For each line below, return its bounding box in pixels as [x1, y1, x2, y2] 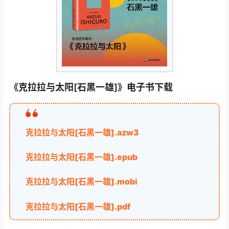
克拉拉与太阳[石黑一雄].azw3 [26, 127, 139, 138]
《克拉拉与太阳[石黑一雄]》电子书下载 [9, 82, 173, 93]
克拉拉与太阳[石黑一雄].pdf [26, 201, 130, 212]
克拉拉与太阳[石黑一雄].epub [26, 152, 138, 163]
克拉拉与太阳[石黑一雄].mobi [26, 176, 138, 187]
